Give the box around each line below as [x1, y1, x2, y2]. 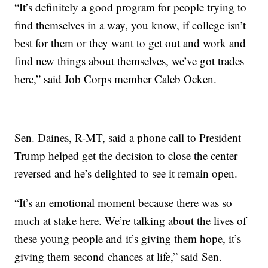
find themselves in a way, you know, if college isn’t [14, 17, 246, 33]
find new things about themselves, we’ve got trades [14, 53, 245, 69]
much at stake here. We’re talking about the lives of [14, 213, 247, 229]
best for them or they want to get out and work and [14, 35, 246, 51]
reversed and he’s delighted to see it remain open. [14, 166, 238, 181]
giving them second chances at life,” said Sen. [14, 249, 223, 264]
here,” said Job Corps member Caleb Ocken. [14, 71, 217, 87]
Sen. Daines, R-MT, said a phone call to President [14, 130, 242, 145]
